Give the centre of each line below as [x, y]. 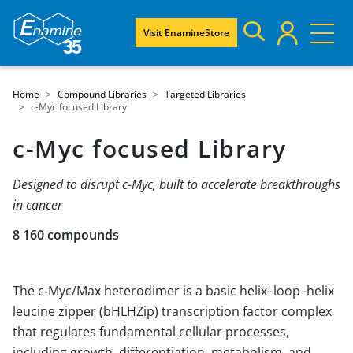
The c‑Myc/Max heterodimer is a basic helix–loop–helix [173, 291]
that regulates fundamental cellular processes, [151, 332]
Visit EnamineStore [186, 32]
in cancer [37, 205]
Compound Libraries [102, 94]
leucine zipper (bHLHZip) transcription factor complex [172, 311]
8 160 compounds [66, 235]
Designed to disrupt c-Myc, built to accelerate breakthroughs [176, 184]
